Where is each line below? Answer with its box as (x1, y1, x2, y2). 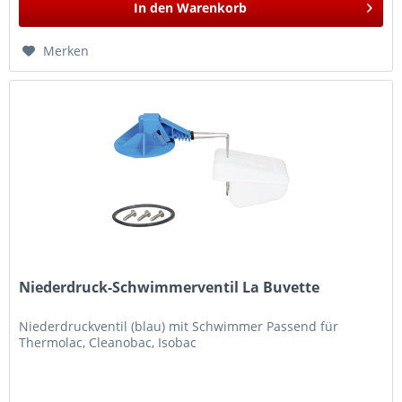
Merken (43, 41, 90, 59)
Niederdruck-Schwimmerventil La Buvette (19, 276, 320, 297)
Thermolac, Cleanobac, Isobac (19, 333, 197, 351)
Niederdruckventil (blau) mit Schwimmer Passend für (19, 317, 339, 335)
